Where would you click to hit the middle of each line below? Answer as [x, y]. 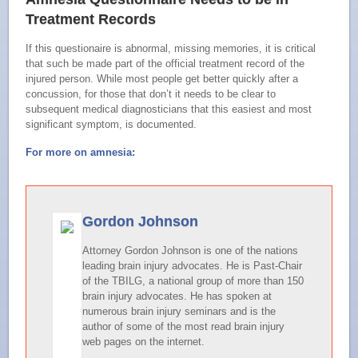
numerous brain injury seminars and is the [179, 312]
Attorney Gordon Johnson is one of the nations [191, 251]
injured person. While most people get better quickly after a [162, 79]
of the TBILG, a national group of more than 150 [193, 281]
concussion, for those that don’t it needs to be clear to [151, 94]
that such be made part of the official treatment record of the [165, 64]
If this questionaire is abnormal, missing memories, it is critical [171, 49]
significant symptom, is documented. [111, 125]
